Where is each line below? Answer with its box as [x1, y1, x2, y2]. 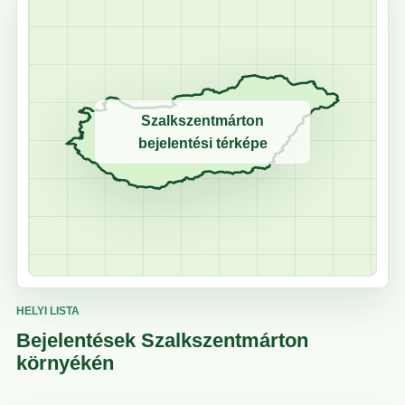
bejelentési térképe [137, 136, 268, 152]
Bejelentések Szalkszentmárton [16, 329, 308, 353]
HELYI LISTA [16, 305, 80, 318]
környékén [16, 352, 114, 375]
